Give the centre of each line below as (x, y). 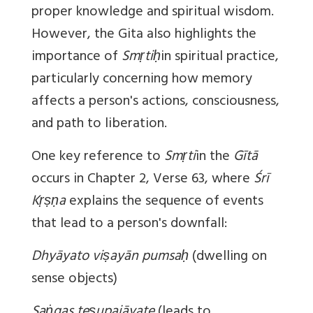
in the (214, 158)
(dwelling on (228, 258)
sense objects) (74, 280)
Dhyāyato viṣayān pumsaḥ (110, 258)
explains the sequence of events (165, 203)
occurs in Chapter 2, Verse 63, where (143, 180)
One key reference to (98, 158)
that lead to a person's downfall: (129, 225)
